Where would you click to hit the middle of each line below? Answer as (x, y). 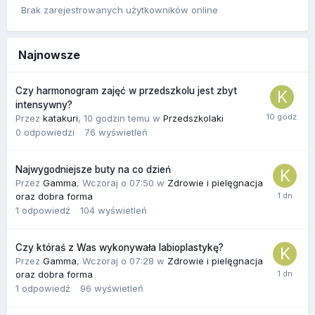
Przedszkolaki (193, 118)
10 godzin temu (117, 118)
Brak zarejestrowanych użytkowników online (120, 9)
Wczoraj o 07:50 (120, 182)
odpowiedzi (49, 132)
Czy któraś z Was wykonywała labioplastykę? (120, 247)
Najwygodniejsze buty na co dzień (93, 169)
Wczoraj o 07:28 (120, 261)
